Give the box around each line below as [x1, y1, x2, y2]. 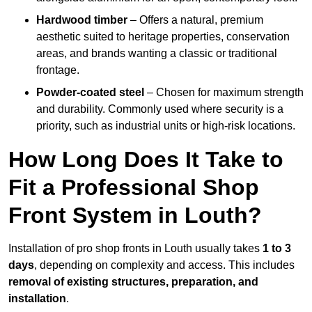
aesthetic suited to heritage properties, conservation [36, 31, 290, 43]
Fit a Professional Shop [8, 175, 259, 201]
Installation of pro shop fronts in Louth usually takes [8, 242, 263, 255]
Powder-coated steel [36, 86, 144, 99]
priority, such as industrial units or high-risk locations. [36, 120, 295, 132]
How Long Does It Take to [8, 147, 283, 173]
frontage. [36, 64, 79, 77]
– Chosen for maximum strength [144, 86, 304, 99]
